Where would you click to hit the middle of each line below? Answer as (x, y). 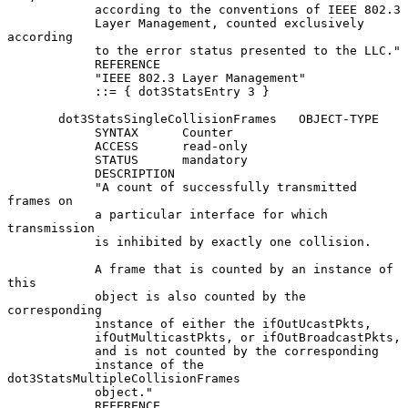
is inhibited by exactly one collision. (51, 241)
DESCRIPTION (51, 173)
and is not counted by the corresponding (51, 351)
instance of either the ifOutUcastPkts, (51, 323)
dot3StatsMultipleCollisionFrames (124, 378)
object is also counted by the (51, 296)
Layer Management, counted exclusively (51, 23)
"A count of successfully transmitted (51, 187)
